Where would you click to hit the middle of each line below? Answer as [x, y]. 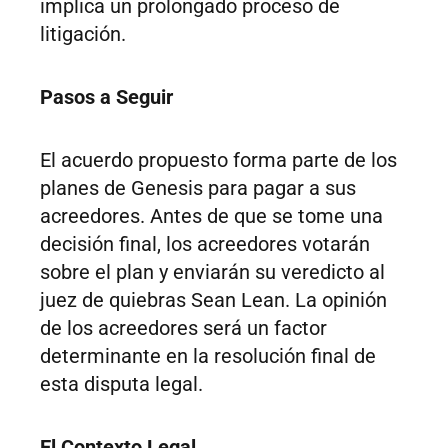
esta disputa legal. [121, 384]
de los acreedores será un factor [183, 328]
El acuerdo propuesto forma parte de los [218, 160]
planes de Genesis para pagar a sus [198, 188]
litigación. [83, 34]
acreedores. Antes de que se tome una [211, 216]
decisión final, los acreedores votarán [205, 244]
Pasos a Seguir [106, 97]
